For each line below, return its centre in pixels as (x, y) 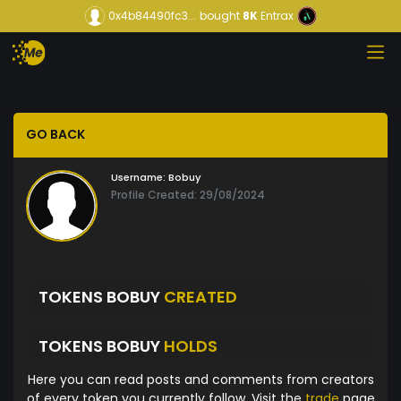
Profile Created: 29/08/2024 (188, 195)
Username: (138, 178)
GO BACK (55, 135)
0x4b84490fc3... (152, 16)
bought (219, 16)
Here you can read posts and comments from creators (200, 380)
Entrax (277, 16)
